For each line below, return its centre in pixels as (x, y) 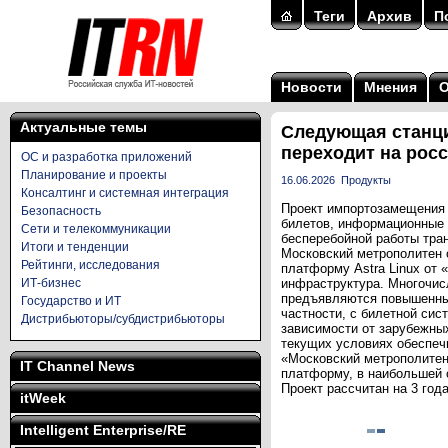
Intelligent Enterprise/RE (103, 430)
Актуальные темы (83, 127)
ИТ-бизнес (51, 283)
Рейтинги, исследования (90, 265)
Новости (311, 87)
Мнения (390, 87)
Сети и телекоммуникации (96, 229)
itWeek (43, 398)
